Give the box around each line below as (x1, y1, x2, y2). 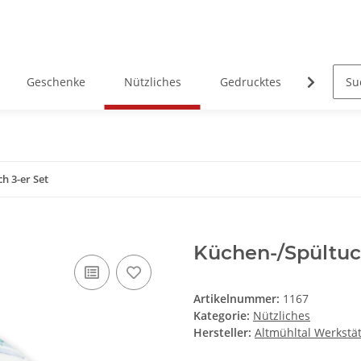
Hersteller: (193, 325, 251, 341)
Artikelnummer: (193, 291, 283, 307)
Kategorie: (193, 308, 253, 324)
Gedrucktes (219, 74, 281, 90)
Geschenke (26, 74, 85, 90)
